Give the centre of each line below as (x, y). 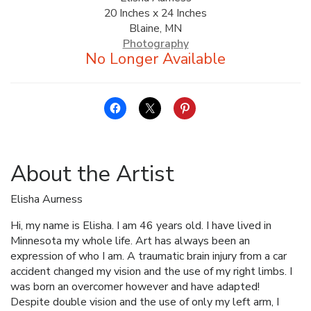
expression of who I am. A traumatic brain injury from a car (149, 256)
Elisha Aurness (47, 199)
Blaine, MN (155, 28)
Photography (155, 43)
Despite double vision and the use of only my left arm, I (145, 302)
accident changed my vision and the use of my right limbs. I (151, 271)
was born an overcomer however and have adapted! (135, 286)
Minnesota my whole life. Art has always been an (130, 241)
